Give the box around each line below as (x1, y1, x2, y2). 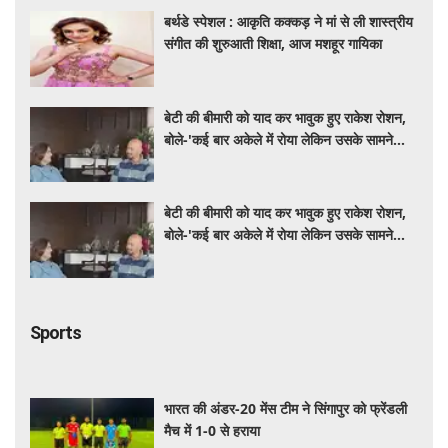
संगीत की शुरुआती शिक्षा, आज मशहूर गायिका (164, 34, 383, 54)
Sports (30, 321, 81, 343)
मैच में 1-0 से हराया (164, 420, 261, 440)
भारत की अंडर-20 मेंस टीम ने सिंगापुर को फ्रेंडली (164, 398, 408, 418)
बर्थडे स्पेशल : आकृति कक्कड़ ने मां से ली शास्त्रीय (164, 12, 414, 32)
